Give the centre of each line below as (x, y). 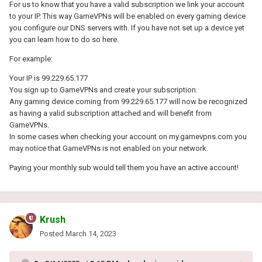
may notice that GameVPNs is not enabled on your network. (110, 148)
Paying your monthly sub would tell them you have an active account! (124, 167)
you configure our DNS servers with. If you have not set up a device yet (127, 27)
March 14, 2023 (91, 233)
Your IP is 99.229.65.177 (49, 78)
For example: (31, 58)
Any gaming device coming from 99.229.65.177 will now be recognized (128, 101)
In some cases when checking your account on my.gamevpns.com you (128, 136)
